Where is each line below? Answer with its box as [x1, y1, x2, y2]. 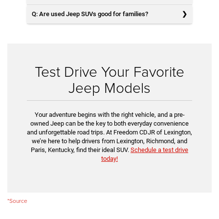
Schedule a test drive [131, 146, 188, 153]
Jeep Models [68, 77, 151, 97]
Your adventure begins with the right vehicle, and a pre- [34, 110, 185, 118]
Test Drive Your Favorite [35, 61, 184, 81]
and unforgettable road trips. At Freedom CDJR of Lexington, [27, 128, 192, 136]
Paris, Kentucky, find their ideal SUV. [31, 146, 131, 153]
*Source [7, 196, 27, 205]
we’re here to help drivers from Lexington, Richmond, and [32, 137, 187, 145]
